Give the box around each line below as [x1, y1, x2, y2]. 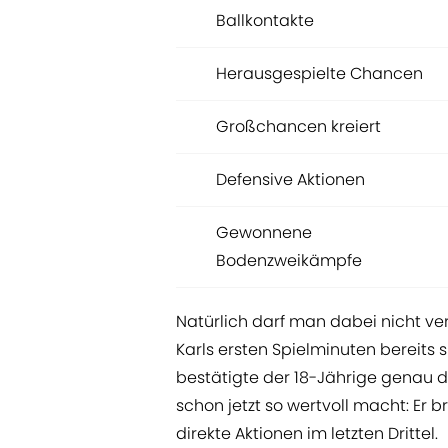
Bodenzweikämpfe [216, 249, 362, 273]
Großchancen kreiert [216, 115, 381, 139]
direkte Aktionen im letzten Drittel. [176, 422, 438, 446]
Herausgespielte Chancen [216, 62, 423, 86]
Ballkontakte [216, 9, 314, 33]
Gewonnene [216, 221, 312, 245]
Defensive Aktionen [216, 168, 365, 192]
